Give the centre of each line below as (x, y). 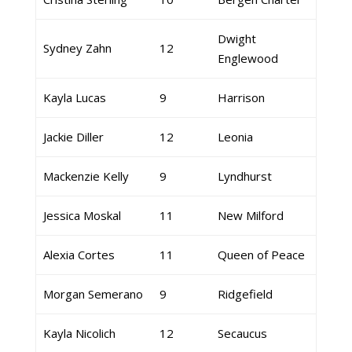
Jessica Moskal (82, 215)
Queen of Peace (261, 255)
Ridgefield (245, 294)
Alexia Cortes (79, 255)
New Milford (250, 215)
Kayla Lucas (74, 97)
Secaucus (242, 333)
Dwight (236, 38)
